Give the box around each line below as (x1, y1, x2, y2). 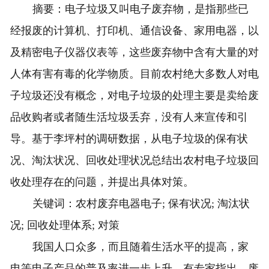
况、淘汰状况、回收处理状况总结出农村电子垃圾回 (10, 154, 259, 167)
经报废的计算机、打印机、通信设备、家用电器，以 (10, 25, 259, 37)
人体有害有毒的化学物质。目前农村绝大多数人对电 (10, 68, 259, 80)
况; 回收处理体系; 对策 (10, 219, 119, 232)
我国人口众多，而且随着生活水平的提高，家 (32, 241, 249, 253)
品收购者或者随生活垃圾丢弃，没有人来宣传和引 (10, 111, 248, 124)
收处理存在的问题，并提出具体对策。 (10, 176, 194, 189)
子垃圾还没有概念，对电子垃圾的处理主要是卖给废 (10, 89, 259, 102)
